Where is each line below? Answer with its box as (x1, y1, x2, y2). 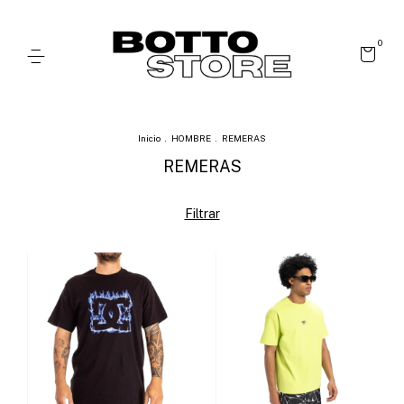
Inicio (138, 133, 161, 144)
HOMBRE (171, 133, 211, 144)
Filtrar (184, 207, 220, 222)
